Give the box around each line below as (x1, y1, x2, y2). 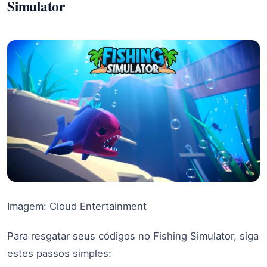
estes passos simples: (7, 247, 111, 260)
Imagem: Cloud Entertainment (7, 200, 147, 213)
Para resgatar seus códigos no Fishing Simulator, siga (7, 230, 259, 243)
